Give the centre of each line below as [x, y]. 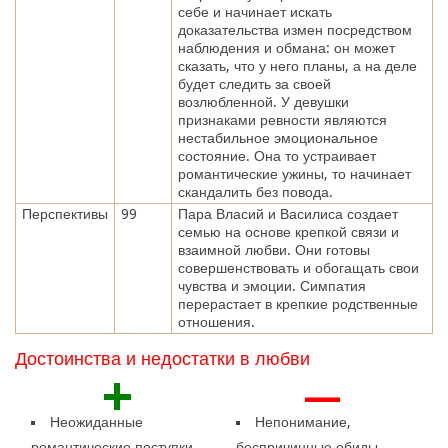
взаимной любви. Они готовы [273, 249]
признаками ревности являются [282, 119]
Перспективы [64, 213]
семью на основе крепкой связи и [288, 231]
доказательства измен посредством [294, 29]
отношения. [216, 321]
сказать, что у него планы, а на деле [297, 65]
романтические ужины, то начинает [294, 173]
